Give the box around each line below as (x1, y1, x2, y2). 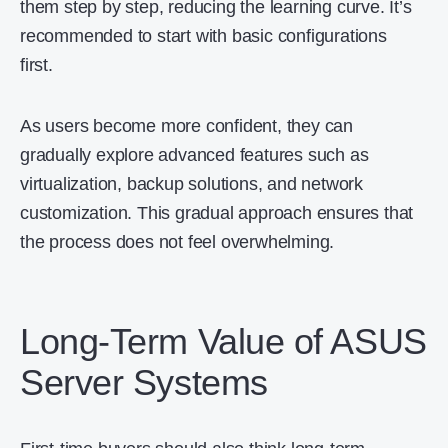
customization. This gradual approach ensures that (20, 202, 414, 223)
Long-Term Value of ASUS (20, 320, 427, 362)
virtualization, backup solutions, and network (20, 173, 363, 194)
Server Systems (20, 361, 268, 403)
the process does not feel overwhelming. (20, 231, 335, 252)
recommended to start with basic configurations (20, 25, 387, 46)
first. (20, 54, 58, 75)
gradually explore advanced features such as (20, 144, 369, 165)
